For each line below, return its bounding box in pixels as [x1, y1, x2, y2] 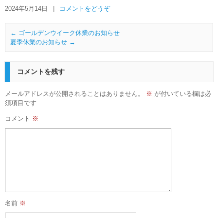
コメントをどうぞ [59, 4, 110, 12]
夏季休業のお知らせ [10, 38, 69, 46]
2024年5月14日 [5, 4, 48, 12]
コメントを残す [17, 67, 65, 75]
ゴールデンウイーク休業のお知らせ [17, 29, 120, 36]
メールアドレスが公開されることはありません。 [5, 90, 144, 97]
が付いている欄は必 [152, 90, 211, 97]
